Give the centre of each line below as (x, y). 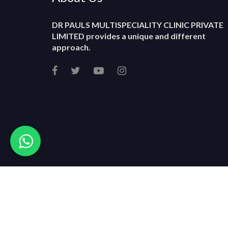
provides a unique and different (145, 36)
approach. (71, 47)
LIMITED (68, 36)
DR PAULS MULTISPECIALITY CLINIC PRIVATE (138, 25)
